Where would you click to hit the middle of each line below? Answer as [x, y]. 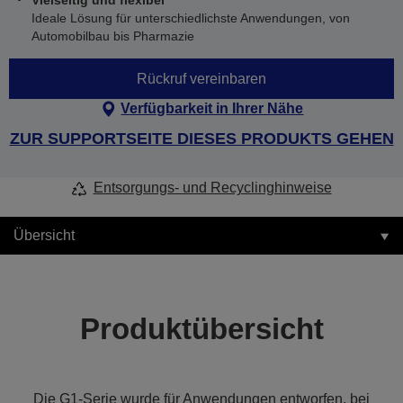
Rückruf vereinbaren [201, 78]
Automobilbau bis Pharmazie [113, 36]
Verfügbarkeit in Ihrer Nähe [212, 108]
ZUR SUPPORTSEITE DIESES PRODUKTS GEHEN [201, 139]
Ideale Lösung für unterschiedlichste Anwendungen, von [191, 18]
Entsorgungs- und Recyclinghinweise [212, 188]
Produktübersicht [201, 329]
